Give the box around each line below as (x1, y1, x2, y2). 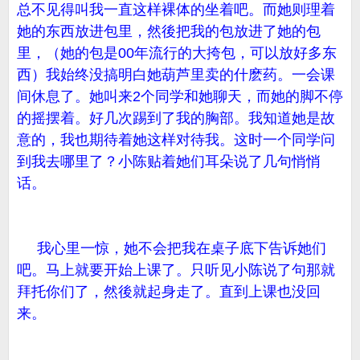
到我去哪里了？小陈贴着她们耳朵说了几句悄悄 (17, 153, 321, 170)
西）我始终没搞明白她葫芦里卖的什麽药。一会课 (17, 67, 335, 83)
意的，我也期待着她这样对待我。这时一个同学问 (17, 132, 335, 148)
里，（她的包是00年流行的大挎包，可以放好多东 (17, 45, 337, 61)
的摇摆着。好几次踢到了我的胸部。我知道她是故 (17, 110, 335, 126)
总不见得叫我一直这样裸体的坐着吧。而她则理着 (17, 2, 335, 18)
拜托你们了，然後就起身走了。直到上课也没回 (17, 284, 321, 300)
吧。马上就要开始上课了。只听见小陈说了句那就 (17, 262, 335, 278)
